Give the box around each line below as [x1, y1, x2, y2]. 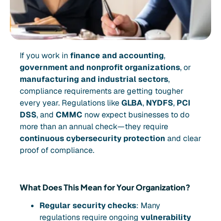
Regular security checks [39, 200, 136, 211]
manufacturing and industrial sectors [20, 74, 168, 84]
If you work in [20, 50, 70, 61]
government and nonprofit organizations [20, 62, 180, 73]
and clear [165, 133, 201, 144]
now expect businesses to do [82, 110, 189, 120]
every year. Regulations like [20, 98, 121, 108]
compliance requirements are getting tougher [20, 86, 184, 96]
